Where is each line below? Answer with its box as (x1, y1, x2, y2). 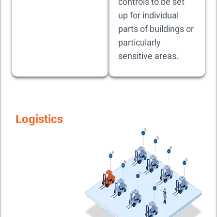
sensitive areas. (118, 51, 179, 61)
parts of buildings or (118, 24, 194, 34)
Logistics (15, 112, 63, 126)
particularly (118, 37, 161, 47)
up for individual (118, 10, 179, 20)
